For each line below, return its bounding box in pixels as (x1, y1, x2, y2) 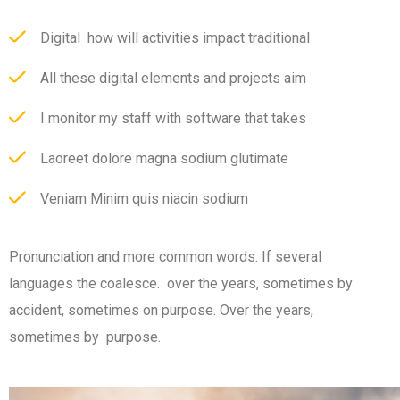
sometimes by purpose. (9, 329, 161, 346)
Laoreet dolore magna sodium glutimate (40, 150, 288, 168)
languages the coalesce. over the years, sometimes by (9, 275, 353, 293)
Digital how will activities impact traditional (40, 29, 310, 47)
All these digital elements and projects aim (40, 70, 306, 87)
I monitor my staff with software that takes (40, 110, 306, 128)
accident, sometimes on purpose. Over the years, (9, 302, 313, 320)
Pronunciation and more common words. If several (9, 248, 321, 266)
